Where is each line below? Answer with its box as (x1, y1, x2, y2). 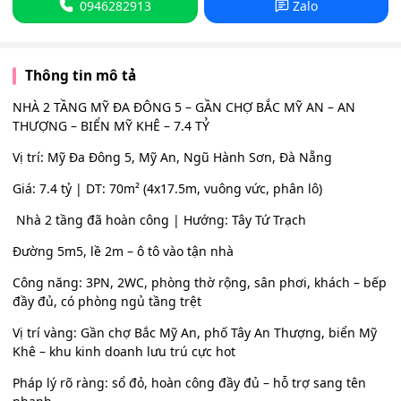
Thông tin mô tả (24, 66, 136, 85)
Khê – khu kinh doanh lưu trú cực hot (13, 343, 235, 360)
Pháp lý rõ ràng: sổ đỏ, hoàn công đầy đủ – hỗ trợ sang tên (13, 374, 366, 391)
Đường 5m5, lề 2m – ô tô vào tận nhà (13, 243, 234, 260)
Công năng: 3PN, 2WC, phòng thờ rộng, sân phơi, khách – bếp (13, 274, 387, 291)
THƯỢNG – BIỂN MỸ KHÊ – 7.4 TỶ (13, 117, 209, 134)
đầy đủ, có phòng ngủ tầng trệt (13, 293, 201, 310)
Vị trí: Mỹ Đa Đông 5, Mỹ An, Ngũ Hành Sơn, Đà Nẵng (13, 149, 332, 166)
